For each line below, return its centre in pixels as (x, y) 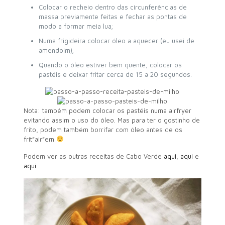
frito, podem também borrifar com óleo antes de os (103, 129)
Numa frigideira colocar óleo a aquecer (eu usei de (116, 40)
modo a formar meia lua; (76, 26)
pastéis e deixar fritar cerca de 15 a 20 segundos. (115, 74)
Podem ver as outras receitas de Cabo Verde (93, 156)
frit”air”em (40, 139)
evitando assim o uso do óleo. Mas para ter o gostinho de (111, 120)
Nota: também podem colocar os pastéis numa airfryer (107, 110)
